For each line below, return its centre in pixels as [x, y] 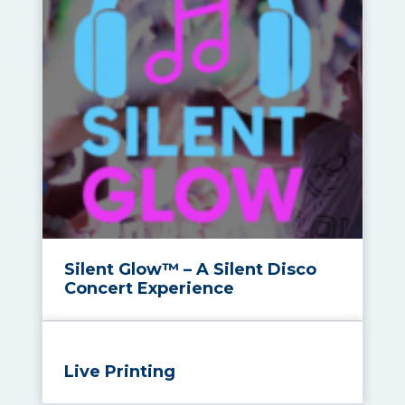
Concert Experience [149, 288]
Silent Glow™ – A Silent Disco [190, 269]
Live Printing [120, 371]
